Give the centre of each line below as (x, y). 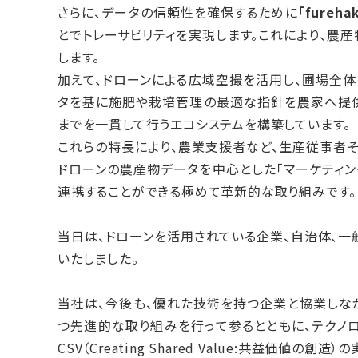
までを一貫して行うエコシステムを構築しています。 (205, 123)
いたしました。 (98, 258)
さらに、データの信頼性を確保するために (178, 12)
